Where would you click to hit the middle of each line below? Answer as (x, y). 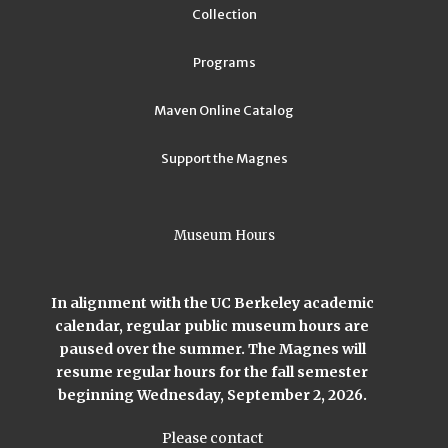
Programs (224, 62)
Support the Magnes (224, 158)
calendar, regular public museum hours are (212, 325)
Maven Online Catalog (224, 110)
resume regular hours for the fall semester (212, 371)
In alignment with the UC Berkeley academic (212, 302)
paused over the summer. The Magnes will (212, 348)
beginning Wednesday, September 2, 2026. (212, 394)
